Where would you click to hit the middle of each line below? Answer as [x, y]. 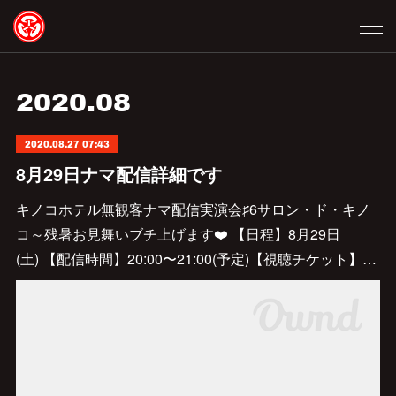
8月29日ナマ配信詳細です [118, 174]
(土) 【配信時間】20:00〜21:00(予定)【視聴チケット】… [196, 259]
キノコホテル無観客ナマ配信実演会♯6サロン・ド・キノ [193, 209]
